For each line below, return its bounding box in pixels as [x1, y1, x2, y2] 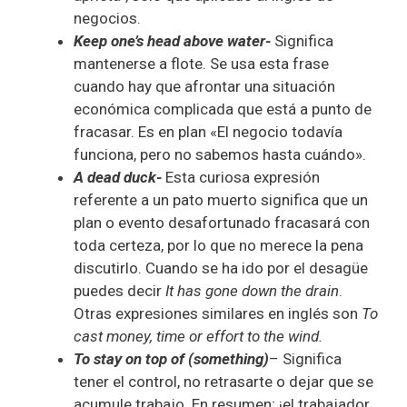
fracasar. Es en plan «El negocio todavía [74, 122, 342, 141]
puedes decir [74, 281, 165, 300]
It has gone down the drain [165, 281, 339, 300]
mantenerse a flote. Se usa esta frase [74, 54, 329, 73]
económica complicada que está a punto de [74, 99, 372, 118]
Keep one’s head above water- [74, 31, 271, 50]
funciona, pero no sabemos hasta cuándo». [74, 144, 366, 164]
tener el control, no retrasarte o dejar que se [74, 372, 373, 391]
